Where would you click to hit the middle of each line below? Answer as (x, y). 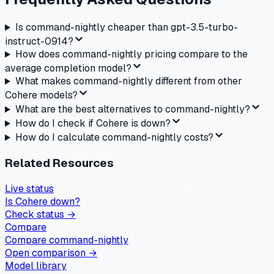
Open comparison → (51, 253)
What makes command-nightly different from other (128, 81)
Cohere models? (41, 95)
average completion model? (68, 68)
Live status (29, 188)
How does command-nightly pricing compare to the (131, 54)
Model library (36, 265)
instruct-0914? (39, 42)
